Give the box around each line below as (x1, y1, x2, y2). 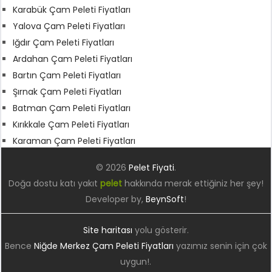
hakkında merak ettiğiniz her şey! (121, 177, 263, 189)
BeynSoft (145, 192, 184, 205)
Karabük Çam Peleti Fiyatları (13, 3, 131, 16)
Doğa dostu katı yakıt (8, 177, 100, 189)
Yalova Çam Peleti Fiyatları (13, 19, 126, 32)
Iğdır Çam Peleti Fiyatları (13, 36, 115, 49)
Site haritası (83, 223, 132, 236)
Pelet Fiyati (128, 161, 174, 174)
